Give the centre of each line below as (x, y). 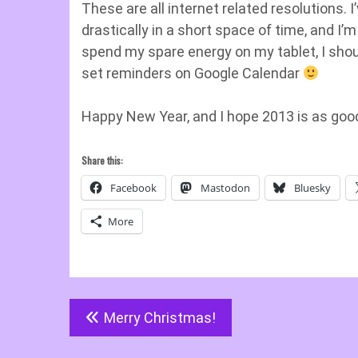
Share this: (102, 160)
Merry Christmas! (160, 318)
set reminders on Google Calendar (192, 73)
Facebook (133, 188)
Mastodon (225, 188)
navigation (104, 341)
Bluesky (312, 188)
